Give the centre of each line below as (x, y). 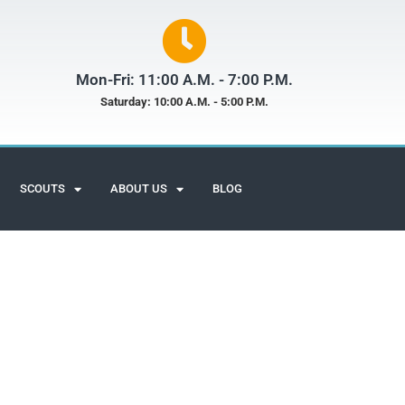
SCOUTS (42, 188)
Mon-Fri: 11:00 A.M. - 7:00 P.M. (184, 80)
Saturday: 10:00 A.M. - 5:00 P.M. (184, 102)
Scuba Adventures (108, 392)
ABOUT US (139, 188)
